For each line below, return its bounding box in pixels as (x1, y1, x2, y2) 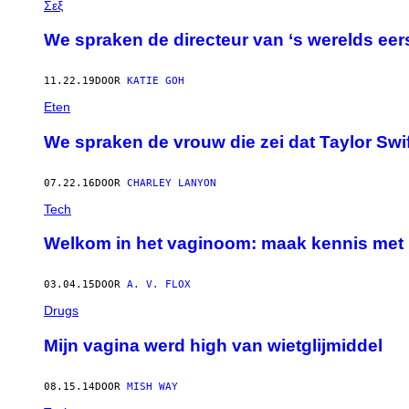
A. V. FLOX (127, 278, 191, 291)
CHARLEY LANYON (127, 176, 216, 189)
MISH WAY (127, 380, 178, 393)
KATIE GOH (127, 75, 184, 88)
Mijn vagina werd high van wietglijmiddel (44, 335, 383, 355)
